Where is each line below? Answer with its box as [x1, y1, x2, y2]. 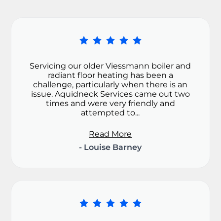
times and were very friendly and [45, 99, 175, 109]
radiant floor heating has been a [47, 71, 173, 80]
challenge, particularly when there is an [33, 80, 188, 90]
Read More [89, 129, 132, 139]
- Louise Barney [79, 143, 142, 152]
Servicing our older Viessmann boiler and [30, 61, 191, 71]
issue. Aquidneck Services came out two [31, 89, 190, 99]
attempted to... [81, 108, 140, 118]
